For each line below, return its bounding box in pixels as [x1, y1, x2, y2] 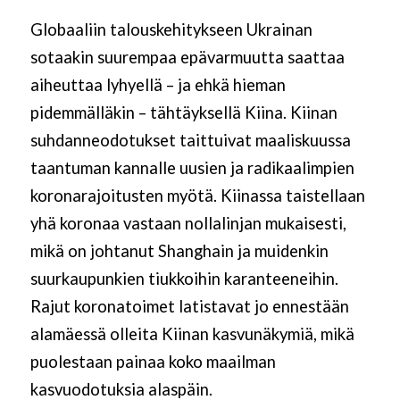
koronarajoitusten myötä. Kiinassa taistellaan [29, 186, 365, 206]
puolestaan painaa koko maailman [29, 352, 276, 372]
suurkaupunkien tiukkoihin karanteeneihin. [29, 269, 338, 289]
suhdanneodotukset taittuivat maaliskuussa [29, 130, 351, 151]
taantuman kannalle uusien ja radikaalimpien [29, 158, 354, 179]
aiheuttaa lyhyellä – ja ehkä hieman [29, 75, 286, 96]
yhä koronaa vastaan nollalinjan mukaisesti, [29, 213, 346, 234]
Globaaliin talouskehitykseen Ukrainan [29, 20, 312, 40]
